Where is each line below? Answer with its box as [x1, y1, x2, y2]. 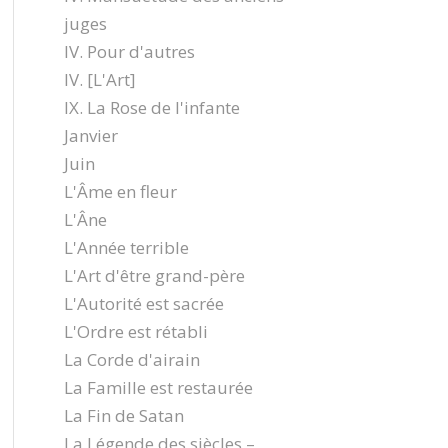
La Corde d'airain [63, 348, 200, 371]
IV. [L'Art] [63, 68, 136, 91]
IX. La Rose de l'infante [63, 96, 240, 119]
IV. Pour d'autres [63, 40, 195, 63]
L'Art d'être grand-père [63, 264, 245, 287]
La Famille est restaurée [63, 376, 253, 399]
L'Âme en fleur [63, 180, 177, 203]
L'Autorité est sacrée [63, 292, 224, 315]
